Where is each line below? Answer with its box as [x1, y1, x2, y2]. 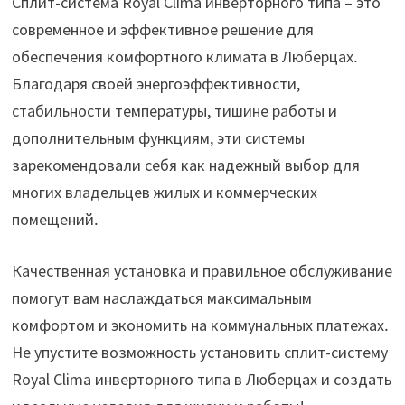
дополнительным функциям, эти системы [11, 127, 305, 148]
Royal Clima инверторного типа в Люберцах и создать [11, 368, 391, 390]
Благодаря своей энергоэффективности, [11, 72, 300, 94]
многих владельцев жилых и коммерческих [11, 181, 317, 202]
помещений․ [11, 208, 99, 230]
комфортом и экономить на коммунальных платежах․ [11, 314, 389, 335]
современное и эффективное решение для [11, 18, 314, 40]
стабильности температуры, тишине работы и [11, 99, 337, 121]
